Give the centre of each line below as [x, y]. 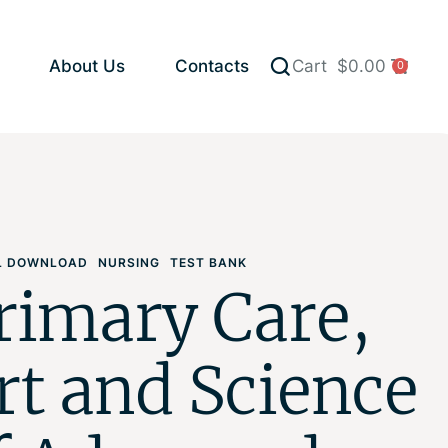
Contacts [212, 66]
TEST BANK [209, 262]
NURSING [129, 262]
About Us [87, 66]
